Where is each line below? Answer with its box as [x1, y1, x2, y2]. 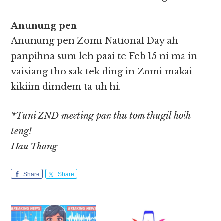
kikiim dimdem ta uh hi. [11, 81, 121, 93]
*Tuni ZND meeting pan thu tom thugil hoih [11, 110, 191, 122]
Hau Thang [11, 141, 58, 152]
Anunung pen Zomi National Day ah [11, 36, 179, 47]
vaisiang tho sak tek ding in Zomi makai [11, 66, 193, 77]
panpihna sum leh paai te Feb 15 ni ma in [11, 51, 198, 62]
